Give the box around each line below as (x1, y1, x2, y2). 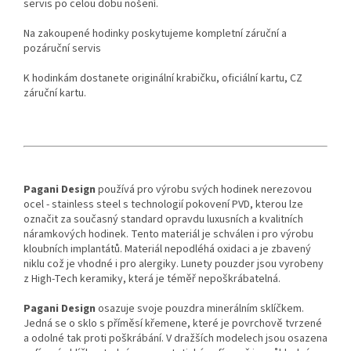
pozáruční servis (24, 41, 101, 57)
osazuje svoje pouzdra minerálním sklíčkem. (96, 301, 304, 317)
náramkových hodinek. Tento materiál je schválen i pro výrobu (24, 226, 313, 243)
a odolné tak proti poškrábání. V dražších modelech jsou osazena (24, 331, 327, 347)
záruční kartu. (24, 85, 86, 102)
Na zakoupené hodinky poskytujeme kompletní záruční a (24, 26, 287, 42)
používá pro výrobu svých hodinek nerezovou (96, 182, 312, 198)
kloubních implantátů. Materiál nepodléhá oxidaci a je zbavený (24, 241, 311, 258)
